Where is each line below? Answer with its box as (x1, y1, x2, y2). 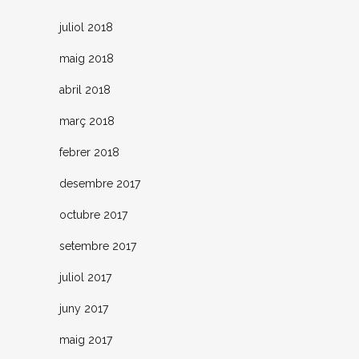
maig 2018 (59, 52, 114, 66)
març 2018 (59, 115, 115, 128)
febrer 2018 (59, 146, 119, 159)
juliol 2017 (59, 271, 111, 284)
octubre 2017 (59, 208, 127, 222)
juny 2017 (59, 302, 108, 316)
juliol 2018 (59, 21, 113, 34)
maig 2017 (59, 333, 112, 347)
